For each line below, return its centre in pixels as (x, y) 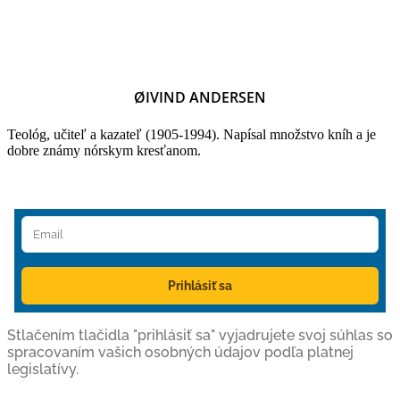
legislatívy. (43, 369)
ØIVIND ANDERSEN (200, 98)
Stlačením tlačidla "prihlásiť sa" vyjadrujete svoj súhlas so (200, 335)
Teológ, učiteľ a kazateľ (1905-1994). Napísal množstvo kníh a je (192, 134)
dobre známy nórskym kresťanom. (104, 150)
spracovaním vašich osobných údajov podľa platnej (180, 352)
